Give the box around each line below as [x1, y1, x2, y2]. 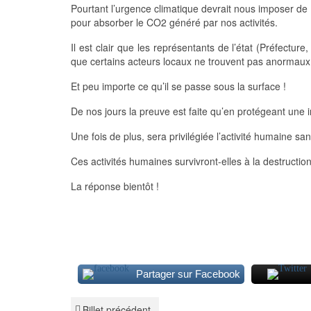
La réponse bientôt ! [71, 179, 159, 193]
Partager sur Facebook [135, 268, 240, 280]
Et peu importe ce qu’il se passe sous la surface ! [71, 79, 286, 93]
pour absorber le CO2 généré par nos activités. [71, 15, 278, 29]
